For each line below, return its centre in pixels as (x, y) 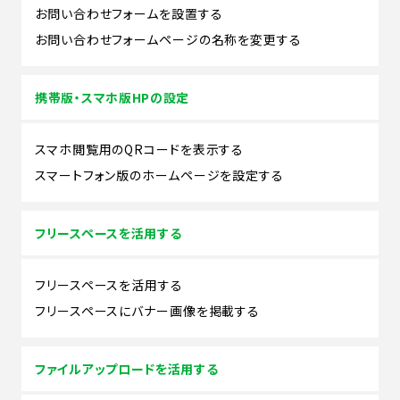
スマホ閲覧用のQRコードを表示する (140, 149)
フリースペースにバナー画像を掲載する (148, 310)
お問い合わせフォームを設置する (129, 13)
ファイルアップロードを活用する (127, 368)
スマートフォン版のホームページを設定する (159, 175)
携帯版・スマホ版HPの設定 (112, 97)
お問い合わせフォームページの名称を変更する (168, 39)
